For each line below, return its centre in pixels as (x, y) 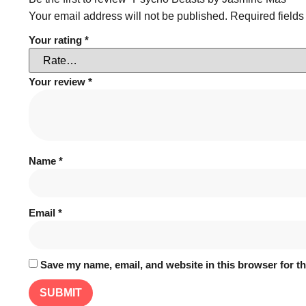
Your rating (57, 40)
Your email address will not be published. (128, 16)
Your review (58, 81)
